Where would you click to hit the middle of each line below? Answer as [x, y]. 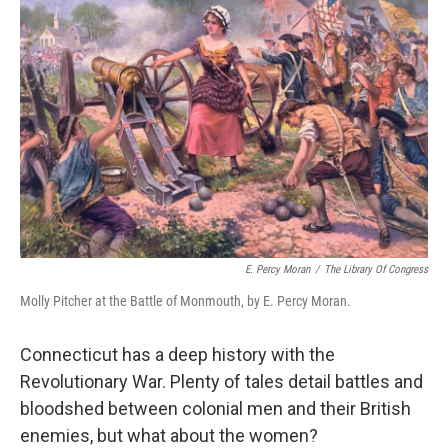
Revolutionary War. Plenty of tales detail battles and [221, 382]
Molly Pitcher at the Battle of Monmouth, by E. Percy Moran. [185, 301]
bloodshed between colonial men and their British [215, 409]
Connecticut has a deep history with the [177, 355]
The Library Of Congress [376, 270]
